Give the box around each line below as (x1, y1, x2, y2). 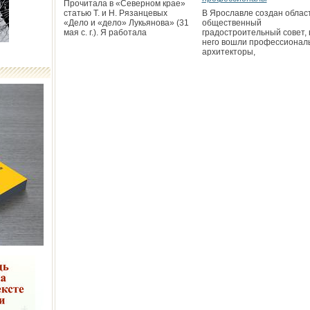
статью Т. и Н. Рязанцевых (63, 8, 167, 18)
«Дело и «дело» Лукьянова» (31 (63, 18, 189, 28)
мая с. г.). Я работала (63, 28, 147, 37)
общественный (201, 18, 262, 28)
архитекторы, (201, 47, 255, 57)
